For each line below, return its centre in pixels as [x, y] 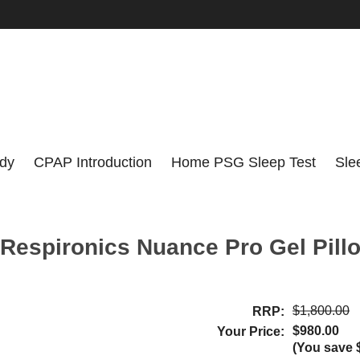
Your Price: [251, 331]
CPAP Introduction [93, 163]
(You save [324, 347]
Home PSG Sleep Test [244, 163]
